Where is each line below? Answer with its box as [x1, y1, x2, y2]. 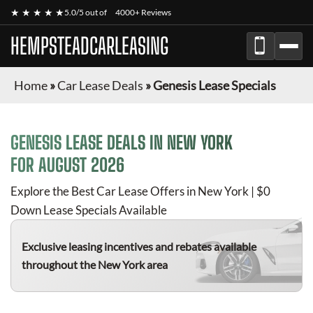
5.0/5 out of [64, 7, 108, 17]
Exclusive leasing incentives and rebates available [22, 240, 256, 253]
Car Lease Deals [57, 78, 143, 93]
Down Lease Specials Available [10, 203, 167, 217]
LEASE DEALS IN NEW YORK [61, 131, 233, 154]
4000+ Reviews [115, 7, 171, 17]
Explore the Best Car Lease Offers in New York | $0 [10, 184, 270, 198]
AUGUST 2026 [38, 154, 124, 176]
